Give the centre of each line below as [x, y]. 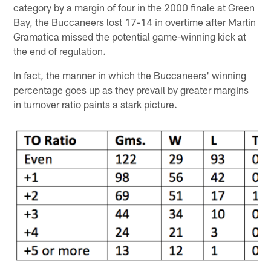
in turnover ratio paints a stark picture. [96, 104]
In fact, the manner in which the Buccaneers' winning [130, 75]
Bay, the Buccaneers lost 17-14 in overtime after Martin [135, 22]
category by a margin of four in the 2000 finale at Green [134, 8]
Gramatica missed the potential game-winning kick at [130, 37]
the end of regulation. [60, 51]
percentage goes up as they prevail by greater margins [131, 90]
